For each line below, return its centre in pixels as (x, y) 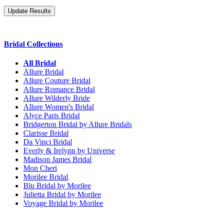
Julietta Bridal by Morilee (62, 195)
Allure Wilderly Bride (57, 98)
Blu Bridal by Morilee (57, 186)
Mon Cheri (40, 168)
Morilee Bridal (46, 177)
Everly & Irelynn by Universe (69, 151)
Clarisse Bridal (46, 133)
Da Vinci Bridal (48, 142)
